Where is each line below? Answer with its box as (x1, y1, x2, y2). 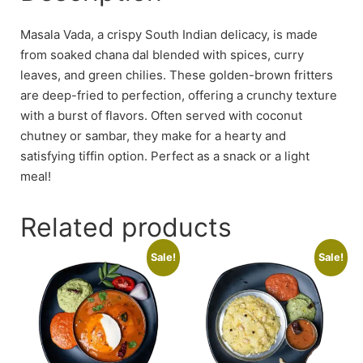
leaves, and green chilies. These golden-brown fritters (20, 67, 333, 83)
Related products (20, 211, 232, 244)
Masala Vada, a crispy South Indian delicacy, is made (20, 27, 318, 43)
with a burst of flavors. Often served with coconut (20, 108, 302, 124)
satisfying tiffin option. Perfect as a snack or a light (20, 148, 310, 164)
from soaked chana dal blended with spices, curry (20, 47, 304, 63)
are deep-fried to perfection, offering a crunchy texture (20, 88, 337, 104)
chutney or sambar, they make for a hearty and (20, 128, 286, 144)
